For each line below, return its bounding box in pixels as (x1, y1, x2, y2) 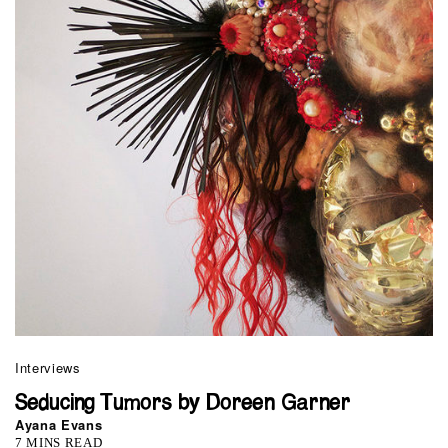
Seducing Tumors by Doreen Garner (15, 392, 351, 414)
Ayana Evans (15, 414, 103, 434)
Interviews (15, 357, 81, 377)
